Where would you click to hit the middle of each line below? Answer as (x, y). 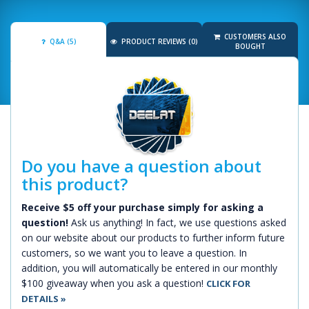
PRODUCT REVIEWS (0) (159, 41)
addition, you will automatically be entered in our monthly (149, 268)
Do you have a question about (141, 166)
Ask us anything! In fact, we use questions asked (177, 222)
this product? (74, 184)
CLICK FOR (228, 283)
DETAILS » (44, 299)
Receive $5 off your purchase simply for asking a (142, 207)
